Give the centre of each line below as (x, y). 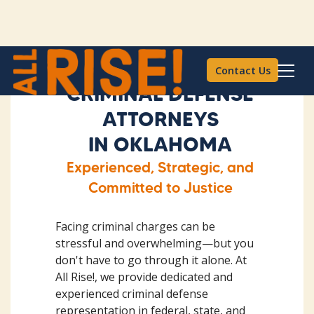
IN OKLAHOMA (160, 144)
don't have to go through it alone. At (151, 260)
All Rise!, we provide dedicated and (144, 277)
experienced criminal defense (132, 294)
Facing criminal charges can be (135, 226)
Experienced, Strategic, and (160, 167)
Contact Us (243, 70)
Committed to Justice (160, 187)
